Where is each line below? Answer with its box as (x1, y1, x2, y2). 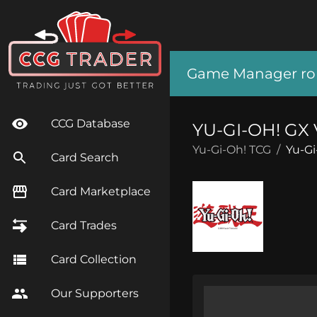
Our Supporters (51, 287, 139, 301)
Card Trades (51, 219, 117, 233)
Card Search (51, 151, 119, 165)
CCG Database (51, 117, 130, 131)
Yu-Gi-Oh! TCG (192, 143, 271, 156)
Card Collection (51, 253, 137, 267)
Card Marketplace (51, 185, 151, 199)
